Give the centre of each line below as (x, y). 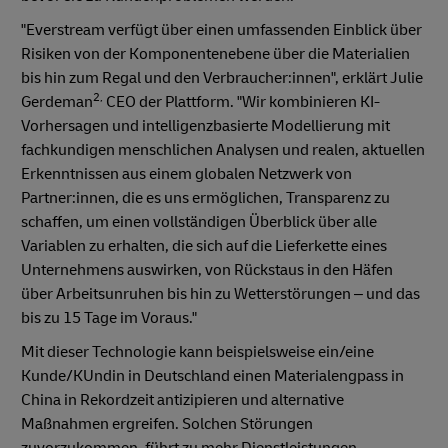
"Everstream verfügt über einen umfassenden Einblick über (221, 29)
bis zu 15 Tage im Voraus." (109, 317)
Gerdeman (57, 101)
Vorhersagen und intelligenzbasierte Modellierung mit (205, 125)
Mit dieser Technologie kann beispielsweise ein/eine (197, 351)
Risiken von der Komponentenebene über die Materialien (215, 53)
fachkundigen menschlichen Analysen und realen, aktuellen (223, 149)
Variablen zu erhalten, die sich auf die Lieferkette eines (204, 245)
